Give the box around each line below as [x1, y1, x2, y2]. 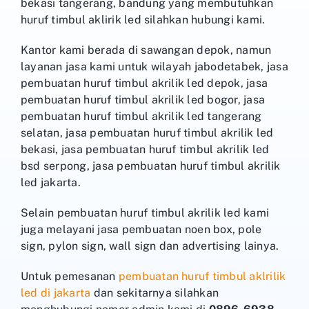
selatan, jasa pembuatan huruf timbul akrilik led [21, 126, 274, 140]
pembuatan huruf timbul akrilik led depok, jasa [21, 77, 268, 90]
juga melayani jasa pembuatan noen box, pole [21, 223, 262, 237]
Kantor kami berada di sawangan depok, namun [21, 43, 272, 57]
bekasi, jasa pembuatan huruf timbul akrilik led [21, 143, 270, 157]
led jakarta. [21, 176, 81, 190]
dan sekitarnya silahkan [90, 286, 219, 300]
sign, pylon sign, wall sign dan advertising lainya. [21, 239, 279, 253]
